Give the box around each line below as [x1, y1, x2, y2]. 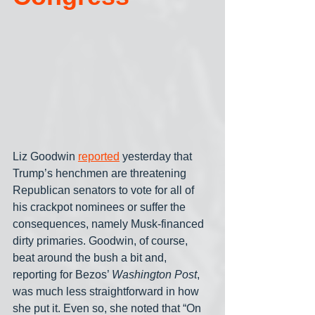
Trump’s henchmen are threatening [13, 167, 189, 180]
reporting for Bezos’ [13, 269, 112, 281]
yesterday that [120, 150, 195, 163]
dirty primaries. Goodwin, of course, [13, 235, 191, 247]
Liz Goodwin [13, 150, 78, 163]
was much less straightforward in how [13, 285, 202, 298]
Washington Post [112, 269, 197, 281]
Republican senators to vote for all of [13, 184, 197, 197]
